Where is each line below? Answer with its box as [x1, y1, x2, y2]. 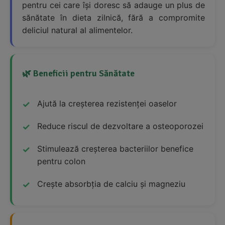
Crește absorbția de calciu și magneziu [37, 179, 185, 189]
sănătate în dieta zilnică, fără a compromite [22, 13, 205, 23]
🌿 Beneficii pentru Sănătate [22, 68, 135, 79]
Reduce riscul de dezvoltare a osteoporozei [37, 121, 203, 132]
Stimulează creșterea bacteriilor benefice [37, 144, 193, 154]
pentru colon [37, 156, 85, 167]
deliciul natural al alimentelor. [22, 25, 133, 36]
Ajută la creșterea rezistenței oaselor [37, 98, 177, 109]
